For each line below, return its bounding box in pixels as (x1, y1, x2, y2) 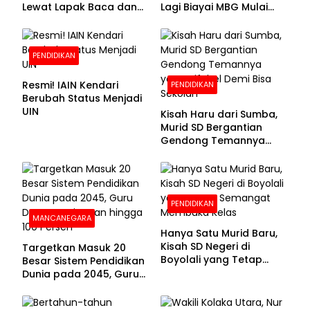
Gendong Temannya (161, 134, 265, 148)
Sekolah (161, 160, 201, 174)
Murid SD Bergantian (161, 120, 262, 135)
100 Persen (22, 293, 75, 308)
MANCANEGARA (33, 212, 91, 224)
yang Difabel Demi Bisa (161, 147, 276, 161)
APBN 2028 (161, 13, 214, 28)
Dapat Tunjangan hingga (22, 280, 149, 295)
